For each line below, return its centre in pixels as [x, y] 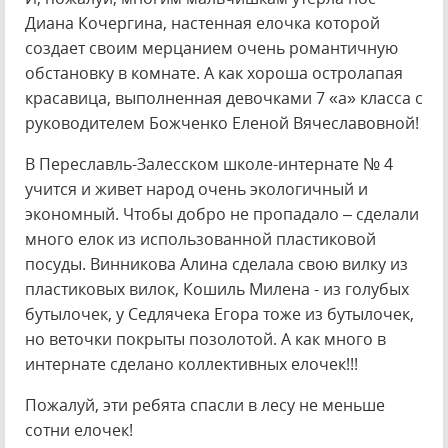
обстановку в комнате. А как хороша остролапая [214, 73]
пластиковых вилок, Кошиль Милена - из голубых [217, 289]
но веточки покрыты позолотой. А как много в [205, 339]
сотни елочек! [79, 430]
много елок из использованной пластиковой [200, 239]
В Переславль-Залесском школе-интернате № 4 [209, 164]
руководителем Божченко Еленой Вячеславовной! [222, 123]
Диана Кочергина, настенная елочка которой [202, 23]
